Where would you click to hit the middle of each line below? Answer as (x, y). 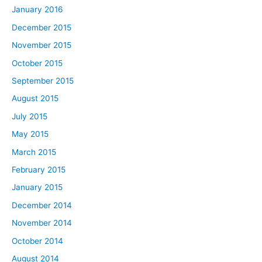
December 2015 (42, 27)
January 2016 (37, 10)
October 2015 (37, 63)
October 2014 (37, 241)
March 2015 (34, 152)
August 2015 (35, 99)
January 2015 (37, 187)
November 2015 (42, 45)
